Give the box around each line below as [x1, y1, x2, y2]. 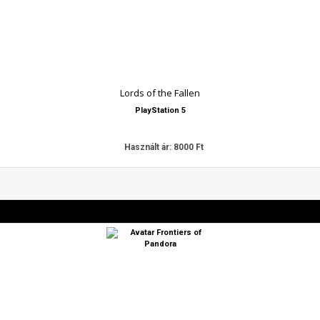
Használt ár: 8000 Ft [124, 142, 204, 152]
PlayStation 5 [134, 106, 186, 115]
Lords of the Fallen [120, 86, 200, 99]
